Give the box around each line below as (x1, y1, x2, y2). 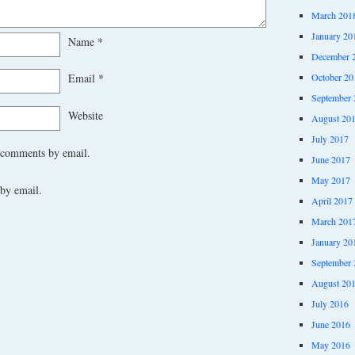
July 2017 (311, 132, 349, 145)
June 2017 (311, 152, 350, 166)
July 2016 (311, 296, 349, 310)
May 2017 (311, 173, 350, 186)
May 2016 (311, 338, 350, 351)
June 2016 (311, 317, 350, 330)
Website (68, 108, 103, 124)
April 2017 (311, 193, 353, 207)
